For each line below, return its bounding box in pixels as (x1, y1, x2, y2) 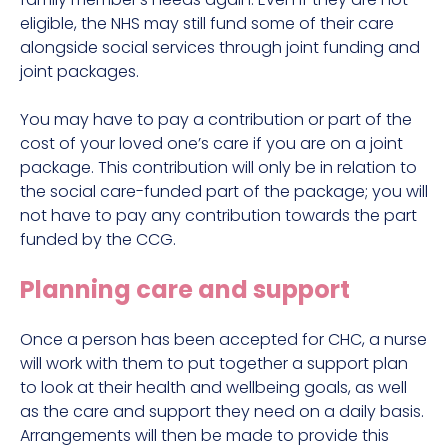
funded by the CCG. (20, 228, 176, 252)
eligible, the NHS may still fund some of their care (20, 12, 394, 36)
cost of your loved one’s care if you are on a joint (20, 132, 403, 156)
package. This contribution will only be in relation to (20, 156, 417, 180)
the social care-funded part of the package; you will (20, 180, 428, 204)
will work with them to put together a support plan (20, 352, 408, 376)
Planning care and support (20, 273, 350, 307)
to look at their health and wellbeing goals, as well (20, 376, 407, 400)
